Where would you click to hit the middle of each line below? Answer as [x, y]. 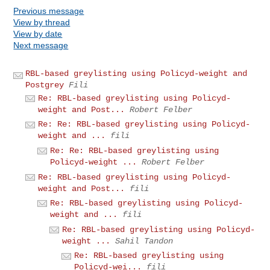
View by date [38, 33]
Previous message [49, 11]
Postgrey [45, 85]
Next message [41, 45]
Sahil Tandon [144, 241]
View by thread [42, 22]
